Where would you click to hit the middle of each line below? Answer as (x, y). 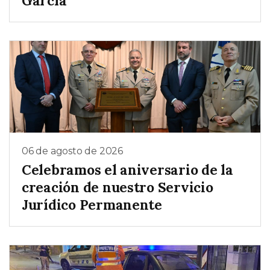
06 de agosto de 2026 (72, 151)
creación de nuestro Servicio (118, 187)
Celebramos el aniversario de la (127, 170)
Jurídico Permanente (92, 205)
